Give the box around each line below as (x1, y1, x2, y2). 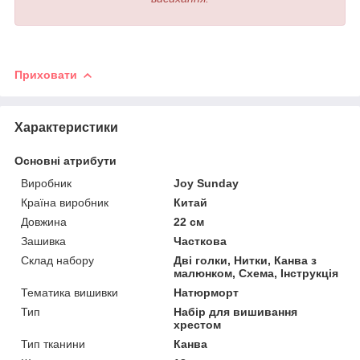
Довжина (21, 215, 67, 228)
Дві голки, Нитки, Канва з (174, 253, 317, 267)
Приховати (14, 67, 77, 81)
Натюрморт (174, 285, 239, 299)
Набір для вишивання (174, 305, 298, 318)
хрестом (174, 317, 222, 331)
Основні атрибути (14, 153, 117, 167)
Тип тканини (21, 337, 85, 350)
